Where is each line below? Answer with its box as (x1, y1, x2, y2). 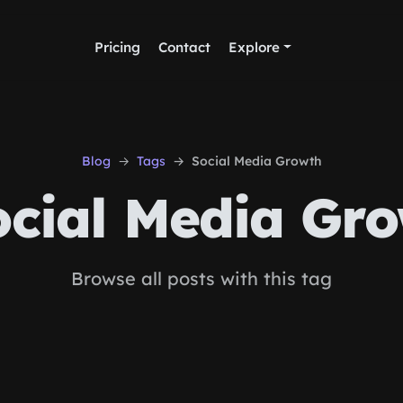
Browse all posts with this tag (71, 267, 332, 290)
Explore (228, 39, 280, 56)
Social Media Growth (191, 153, 322, 169)
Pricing (94, 39, 140, 56)
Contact (157, 39, 210, 56)
